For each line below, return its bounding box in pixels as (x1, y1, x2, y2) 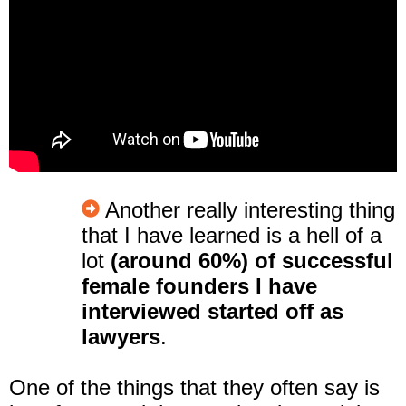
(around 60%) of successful (111, 247, 393, 273)
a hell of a (288, 222, 382, 247)
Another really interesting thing (100, 197, 395, 222)
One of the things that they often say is (9, 374, 380, 400)
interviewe (82, 298, 188, 324)
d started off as (188, 298, 343, 324)
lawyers (82, 324, 160, 349)
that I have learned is (82, 222, 288, 247)
